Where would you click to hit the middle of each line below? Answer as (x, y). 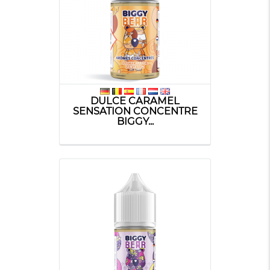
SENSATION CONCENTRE (135, 111)
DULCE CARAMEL (135, 100)
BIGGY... (135, 121)
